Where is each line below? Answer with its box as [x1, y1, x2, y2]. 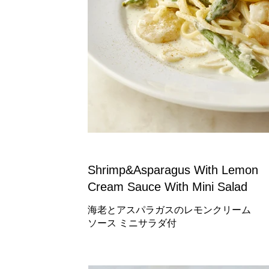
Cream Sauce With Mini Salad [88, 180, 247, 193]
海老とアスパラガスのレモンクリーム [88, 205, 251, 215]
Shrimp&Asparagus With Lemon [88, 163, 258, 177]
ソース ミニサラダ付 [88, 218, 177, 228]
